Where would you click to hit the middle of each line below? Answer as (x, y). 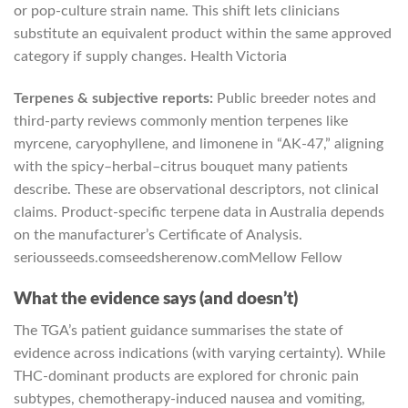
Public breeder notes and (295, 99)
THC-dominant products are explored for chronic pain (186, 376)
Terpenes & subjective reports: (113, 99)
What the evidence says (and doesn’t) (156, 299)
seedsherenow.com (187, 258)
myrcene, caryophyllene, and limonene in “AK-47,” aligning (199, 144)
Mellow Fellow (296, 258)
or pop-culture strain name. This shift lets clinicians (177, 11)
